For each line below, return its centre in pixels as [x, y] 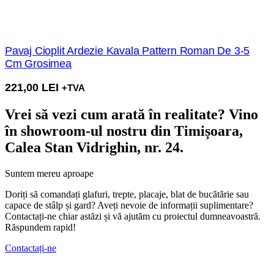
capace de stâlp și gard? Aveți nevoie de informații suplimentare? [129, 205]
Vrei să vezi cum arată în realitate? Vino [131, 114]
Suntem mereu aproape [49, 173]
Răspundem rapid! [40, 227]
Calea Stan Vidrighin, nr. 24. [94, 147]
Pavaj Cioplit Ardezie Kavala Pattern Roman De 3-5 [128, 50]
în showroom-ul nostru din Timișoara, [124, 131]
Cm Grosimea [38, 63]
